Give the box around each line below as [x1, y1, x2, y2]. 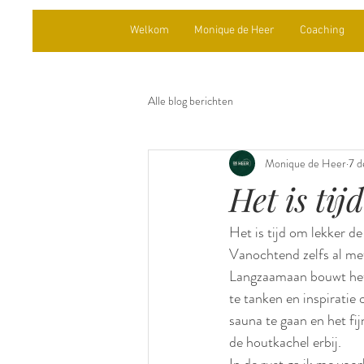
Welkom [129, 24, 169, 37]
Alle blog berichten [148, 92, 233, 109]
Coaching [299, 24, 344, 37]
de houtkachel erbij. [229, 331, 341, 353]
